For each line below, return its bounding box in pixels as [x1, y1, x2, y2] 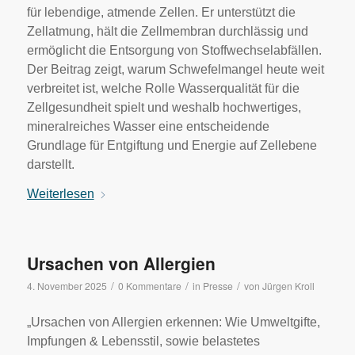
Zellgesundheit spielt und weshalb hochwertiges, [26, 100, 301, 114]
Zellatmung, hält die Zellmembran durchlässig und [26, 24, 308, 38]
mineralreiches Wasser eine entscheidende [26, 119, 269, 133]
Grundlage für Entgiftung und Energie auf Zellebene [26, 138, 317, 152]
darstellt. [26, 157, 74, 171]
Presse [202, 279, 233, 293]
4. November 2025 [26, 279, 107, 293]
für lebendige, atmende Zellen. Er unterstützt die [26, 5, 296, 19]
